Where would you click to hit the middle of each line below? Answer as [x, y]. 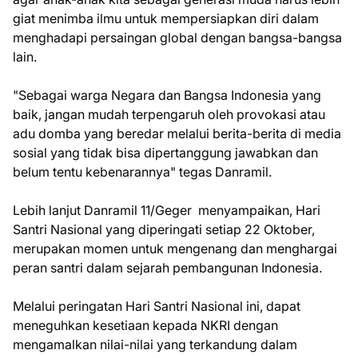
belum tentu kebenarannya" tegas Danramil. [142, 171]
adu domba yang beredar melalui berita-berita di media [177, 133]
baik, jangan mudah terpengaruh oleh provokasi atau [169, 114]
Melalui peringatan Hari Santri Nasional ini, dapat [157, 306]
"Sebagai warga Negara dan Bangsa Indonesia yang [167, 95]
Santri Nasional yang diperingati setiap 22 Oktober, [164, 229]
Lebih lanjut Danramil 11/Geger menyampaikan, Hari [167, 210]
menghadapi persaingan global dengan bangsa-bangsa [177, 37]
